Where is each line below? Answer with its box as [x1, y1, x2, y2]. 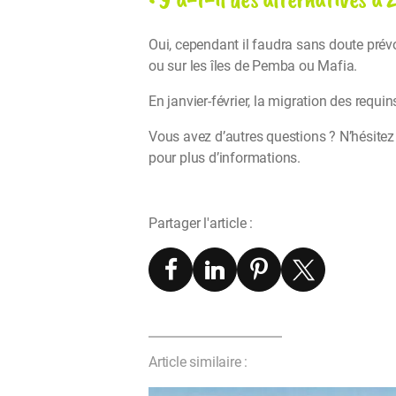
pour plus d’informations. [148, 149, 301, 167]
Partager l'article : [148, 215, 253, 232]
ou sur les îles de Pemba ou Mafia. [148, 57, 358, 75]
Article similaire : [148, 354, 248, 371]
